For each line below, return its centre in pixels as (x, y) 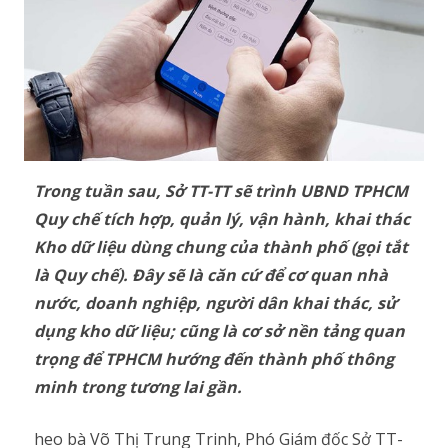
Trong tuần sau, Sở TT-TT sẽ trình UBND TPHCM (221, 191)
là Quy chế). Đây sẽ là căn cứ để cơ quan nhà (211, 275)
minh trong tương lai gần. (138, 387)
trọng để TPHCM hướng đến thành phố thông (214, 359)
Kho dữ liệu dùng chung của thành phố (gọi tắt (221, 247)
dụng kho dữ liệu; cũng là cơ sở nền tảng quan (219, 331)
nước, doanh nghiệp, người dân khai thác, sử (215, 303)
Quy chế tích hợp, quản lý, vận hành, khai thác (222, 219)
